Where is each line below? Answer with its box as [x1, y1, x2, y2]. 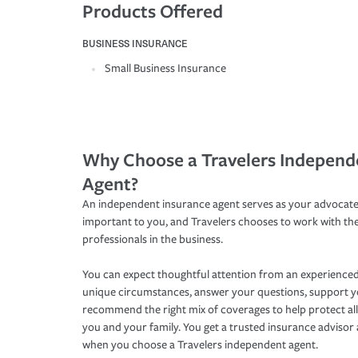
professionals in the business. [82, 233, 223, 247]
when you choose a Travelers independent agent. [82, 338, 318, 352]
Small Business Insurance [105, 62, 226, 76]
